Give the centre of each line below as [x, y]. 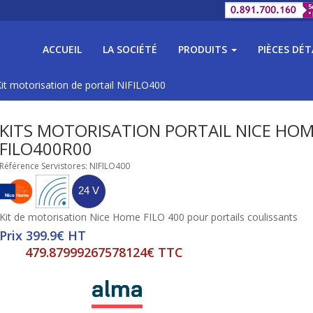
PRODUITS [204, 49]
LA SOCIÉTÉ [130, 49]
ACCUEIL [62, 49]
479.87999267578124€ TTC [104, 252]
